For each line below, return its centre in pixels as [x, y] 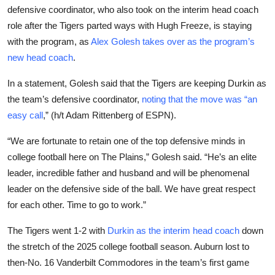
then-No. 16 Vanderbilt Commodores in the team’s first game [128, 262]
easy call [25, 115]
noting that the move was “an [199, 99]
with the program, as [49, 41]
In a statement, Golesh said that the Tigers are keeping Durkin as [137, 83]
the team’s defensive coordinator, [75, 99]
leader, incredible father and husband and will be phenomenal [128, 173]
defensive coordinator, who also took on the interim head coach [133, 10]
